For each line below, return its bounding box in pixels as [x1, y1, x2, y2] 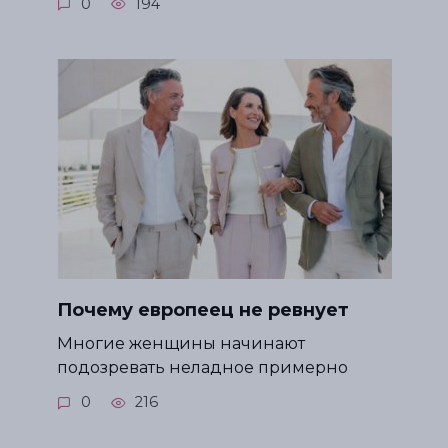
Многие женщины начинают [56, 333, 305, 354]
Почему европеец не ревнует [56, 299, 349, 322]
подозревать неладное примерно [56, 357, 348, 378]
